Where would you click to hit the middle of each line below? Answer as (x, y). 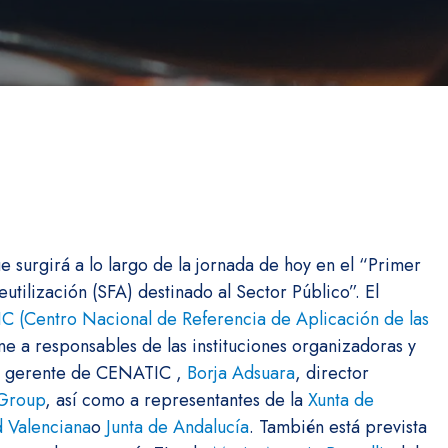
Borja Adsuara (241, 372)
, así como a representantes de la (176, 399)
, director (332, 372)
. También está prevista (338, 426)
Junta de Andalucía (177, 426)
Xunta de (341, 399)
